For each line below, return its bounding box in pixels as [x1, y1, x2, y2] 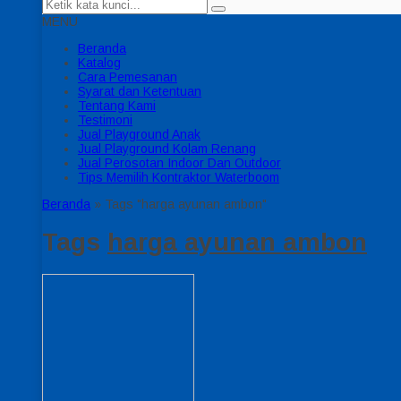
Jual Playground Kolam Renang [78, 141, 256, 156]
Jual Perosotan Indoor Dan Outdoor [78, 156, 281, 170]
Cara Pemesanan [78, 70, 177, 84]
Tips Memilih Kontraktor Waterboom [78, 170, 279, 184]
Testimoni [78, 113, 132, 127]
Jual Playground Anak [78, 127, 200, 141]
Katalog [78, 55, 121, 70]
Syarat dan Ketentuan [78, 84, 201, 98]
